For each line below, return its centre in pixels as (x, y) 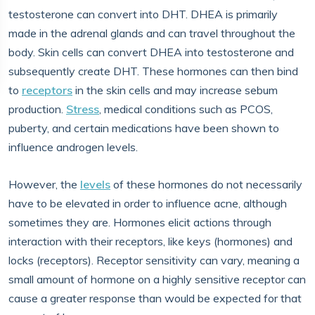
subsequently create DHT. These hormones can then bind (153, 71)
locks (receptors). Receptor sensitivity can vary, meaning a (154, 260)
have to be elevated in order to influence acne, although (148, 203)
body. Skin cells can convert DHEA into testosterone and (151, 52)
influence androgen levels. (73, 147)
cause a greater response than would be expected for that (155, 298)
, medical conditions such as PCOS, (186, 109)
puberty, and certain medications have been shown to (144, 128)
